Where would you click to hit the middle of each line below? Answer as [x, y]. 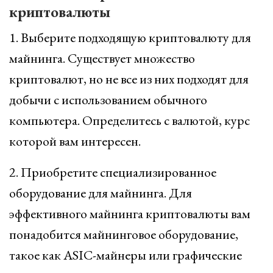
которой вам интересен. [75, 141]
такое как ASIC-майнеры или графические [126, 255]
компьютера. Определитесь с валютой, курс [129, 120]
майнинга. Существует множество [102, 58]
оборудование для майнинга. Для [101, 193]
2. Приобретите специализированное [113, 172]
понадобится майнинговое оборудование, [124, 234]
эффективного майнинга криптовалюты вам [130, 214]
